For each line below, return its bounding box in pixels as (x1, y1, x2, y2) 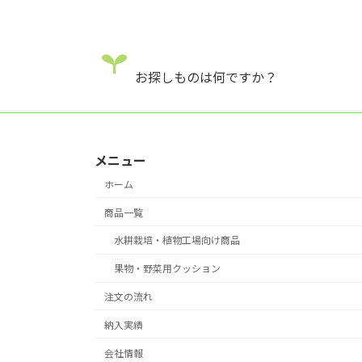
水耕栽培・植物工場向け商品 (114, 234, 240, 247)
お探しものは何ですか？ (135, 69, 277, 86)
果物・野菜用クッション (114, 263, 221, 276)
